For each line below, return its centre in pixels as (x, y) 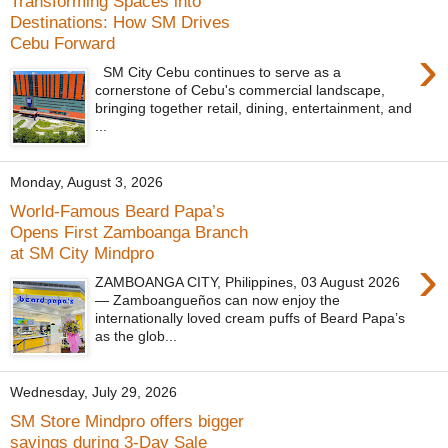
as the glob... (136, 335)
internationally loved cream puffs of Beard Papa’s (250, 317)
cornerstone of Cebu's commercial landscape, (240, 89)
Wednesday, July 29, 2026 (93, 392)
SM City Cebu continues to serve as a (218, 71)
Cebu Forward (62, 42)
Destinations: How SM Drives (120, 21)
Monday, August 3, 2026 (86, 182)
